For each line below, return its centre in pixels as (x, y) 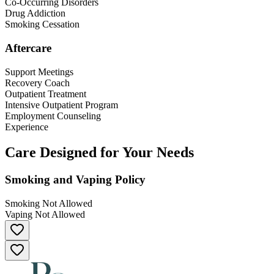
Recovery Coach (37, 83)
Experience (27, 127)
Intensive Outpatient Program (61, 105)
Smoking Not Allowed (49, 204)
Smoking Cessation (42, 24)
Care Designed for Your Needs (99, 153)
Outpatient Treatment (46, 94)
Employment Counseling (53, 116)
